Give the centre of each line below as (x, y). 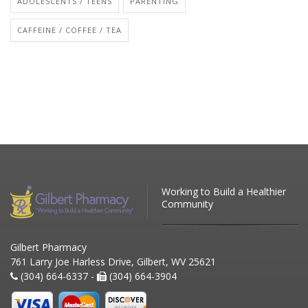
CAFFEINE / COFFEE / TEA (69, 30)
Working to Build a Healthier (224, 192)
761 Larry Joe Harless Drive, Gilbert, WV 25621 (113, 262)
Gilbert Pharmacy (48, 247)
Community (187, 204)
